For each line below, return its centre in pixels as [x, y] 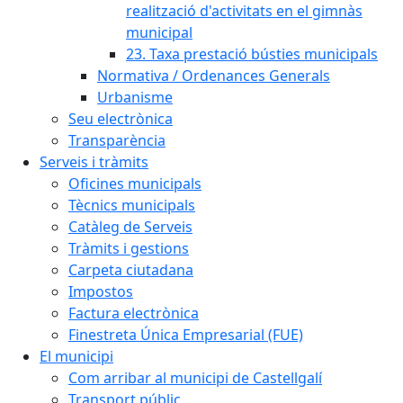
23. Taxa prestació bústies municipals [252, 54]
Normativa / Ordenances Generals [214, 76]
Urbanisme [135, 97]
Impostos [101, 291]
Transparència [117, 140]
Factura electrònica [134, 313]
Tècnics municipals [132, 205]
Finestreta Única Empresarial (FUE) [186, 335]
